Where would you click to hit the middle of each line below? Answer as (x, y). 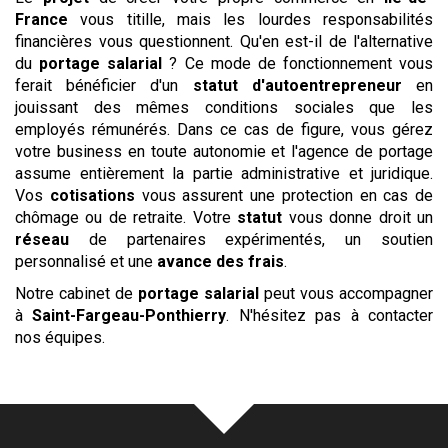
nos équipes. (60, 337)
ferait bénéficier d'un (104, 85)
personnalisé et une (86, 261)
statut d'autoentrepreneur (297, 85)
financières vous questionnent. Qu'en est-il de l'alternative (224, 41)
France (41, 19)
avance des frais (220, 261)
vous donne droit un (358, 217)
